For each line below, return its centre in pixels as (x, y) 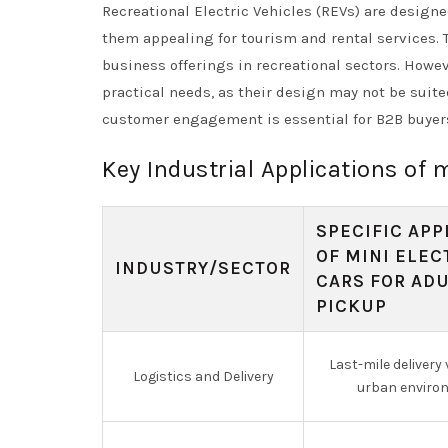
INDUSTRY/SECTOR (203, 268)
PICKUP (351, 306)
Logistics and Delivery (203, 376)
